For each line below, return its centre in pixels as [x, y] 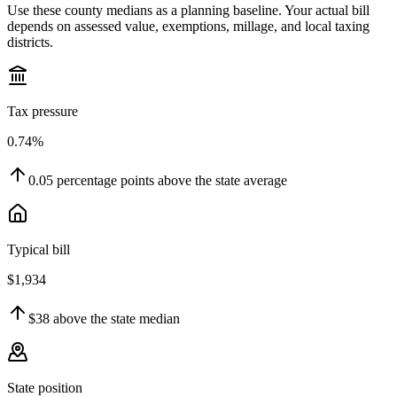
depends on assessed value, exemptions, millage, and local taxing [188, 27]
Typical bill [39, 250]
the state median [133, 319]
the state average [239, 181]
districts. [30, 43]
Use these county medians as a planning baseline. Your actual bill [188, 11]
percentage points [105, 181]
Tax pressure [43, 112]
